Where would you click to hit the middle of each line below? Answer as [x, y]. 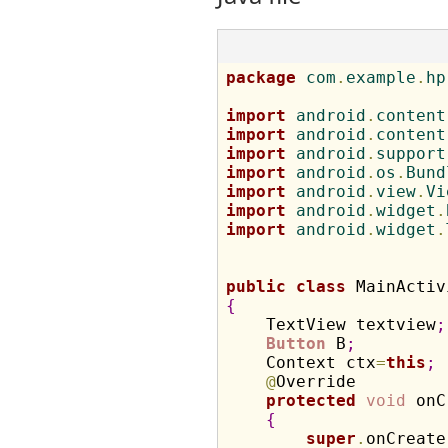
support [410, 153]
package [260, 77]
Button [295, 343]
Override [315, 381]
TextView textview [330, 324]
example [380, 77]
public [255, 286]
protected [310, 400]
